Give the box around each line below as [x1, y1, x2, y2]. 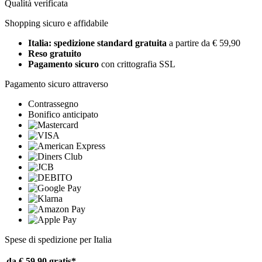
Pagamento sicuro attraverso [5, 79, 108, 89]
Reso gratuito [28, 49, 81, 59]
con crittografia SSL [99, 59, 175, 70]
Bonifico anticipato [28, 109, 98, 120]
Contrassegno [28, 99, 78, 109]
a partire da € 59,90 [169, 38, 240, 49]
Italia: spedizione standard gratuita [28, 38, 169, 49]
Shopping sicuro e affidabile [5, 18, 108, 29]
